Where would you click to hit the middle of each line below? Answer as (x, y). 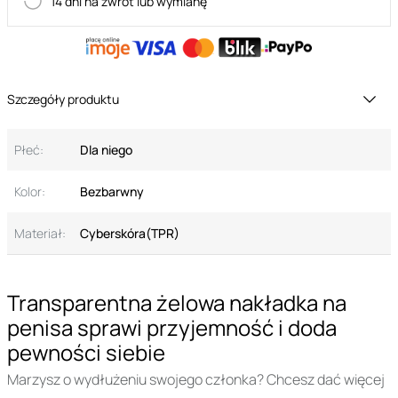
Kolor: (30, 192)
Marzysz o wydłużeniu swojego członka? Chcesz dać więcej (196, 380)
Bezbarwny (112, 192)
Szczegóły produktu (63, 99)
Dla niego (106, 150)
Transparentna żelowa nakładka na (177, 303)
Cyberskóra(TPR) (130, 234)
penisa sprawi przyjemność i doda (172, 328)
